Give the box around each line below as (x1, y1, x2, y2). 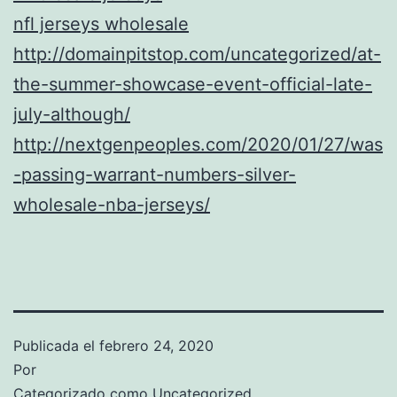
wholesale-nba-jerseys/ (13, 193, 210, 215)
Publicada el (13, 336, 99, 354)
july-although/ (13, 103, 130, 125)
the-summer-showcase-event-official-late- (13, 73, 372, 95)
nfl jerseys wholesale (13, 12, 189, 35)
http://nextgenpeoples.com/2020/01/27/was (13, 133, 383, 155)
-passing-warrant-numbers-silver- (13, 163, 296, 185)
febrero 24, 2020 (99, 336, 214, 354)
